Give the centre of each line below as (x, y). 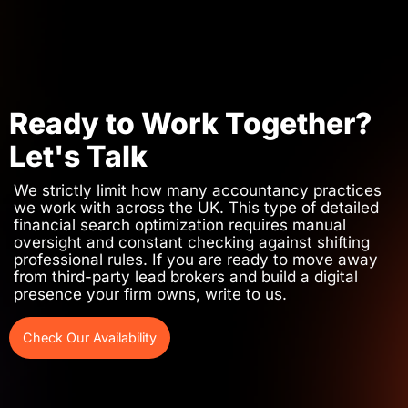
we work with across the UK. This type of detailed (196, 208)
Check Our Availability (90, 337)
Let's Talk (78, 157)
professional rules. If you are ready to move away (196, 260)
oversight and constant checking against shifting (192, 243)
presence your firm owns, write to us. (150, 295)
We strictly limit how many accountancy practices (198, 191)
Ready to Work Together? (191, 124)
